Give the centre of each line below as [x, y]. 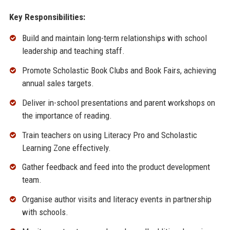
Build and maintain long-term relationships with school [114, 38]
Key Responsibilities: [47, 17]
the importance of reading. [67, 115]
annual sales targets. [58, 83]
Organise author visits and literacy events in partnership [117, 199]
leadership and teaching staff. [73, 51]
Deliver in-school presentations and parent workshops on [118, 102]
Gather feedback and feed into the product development [116, 167]
